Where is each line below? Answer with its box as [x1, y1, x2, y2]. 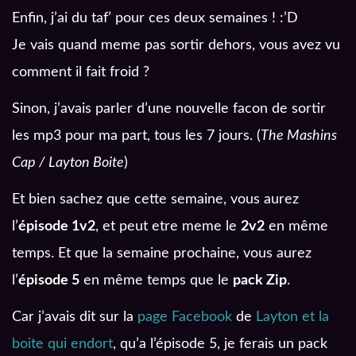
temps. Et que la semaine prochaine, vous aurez [12, 246, 311, 261]
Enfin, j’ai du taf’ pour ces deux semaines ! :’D [12, 11, 298, 26]
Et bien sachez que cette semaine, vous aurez [12, 192, 299, 207]
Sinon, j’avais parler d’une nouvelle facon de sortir [12, 102, 326, 117]
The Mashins [261, 129, 337, 144]
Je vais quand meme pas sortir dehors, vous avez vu [12, 38, 340, 53]
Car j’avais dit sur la [12, 310, 137, 325]
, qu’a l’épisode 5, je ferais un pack [113, 337, 327, 352]
